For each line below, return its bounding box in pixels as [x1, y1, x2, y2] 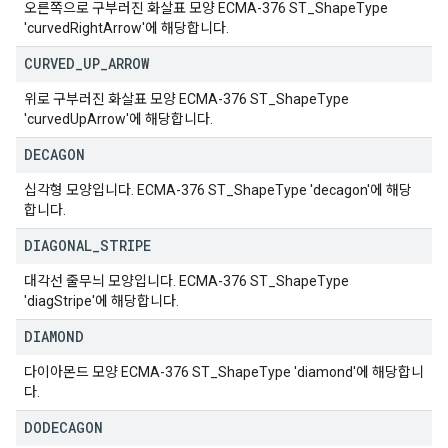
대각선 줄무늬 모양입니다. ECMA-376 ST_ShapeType [24, 273, 349, 289]
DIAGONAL [24, 236, 92, 255]
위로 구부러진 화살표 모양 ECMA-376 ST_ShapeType [24, 91, 349, 107]
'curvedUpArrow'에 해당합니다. [24, 111, 213, 127]
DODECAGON [24, 418, 103, 437]
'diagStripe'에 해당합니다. [24, 293, 179, 309]
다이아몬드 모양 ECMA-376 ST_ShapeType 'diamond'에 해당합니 [24, 364, 424, 380]
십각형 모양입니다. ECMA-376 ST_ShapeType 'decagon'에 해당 [24, 182, 412, 198]
